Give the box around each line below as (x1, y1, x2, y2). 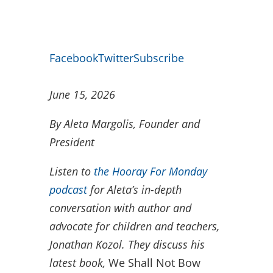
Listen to (49, 163, 94, 179)
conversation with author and (49, 200, 191, 215)
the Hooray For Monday (93, 163, 207, 179)
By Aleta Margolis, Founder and (49, 116, 200, 131)
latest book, (49, 255, 108, 270)
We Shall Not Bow (108, 255, 200, 270)
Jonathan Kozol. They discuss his (49, 236, 205, 252)
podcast (49, 182, 87, 197)
